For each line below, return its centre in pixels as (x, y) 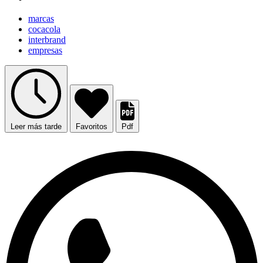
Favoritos (92, 127)
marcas (41, 19)
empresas (45, 50)
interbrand (47, 40)
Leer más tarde (36, 127)
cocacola (44, 29)
